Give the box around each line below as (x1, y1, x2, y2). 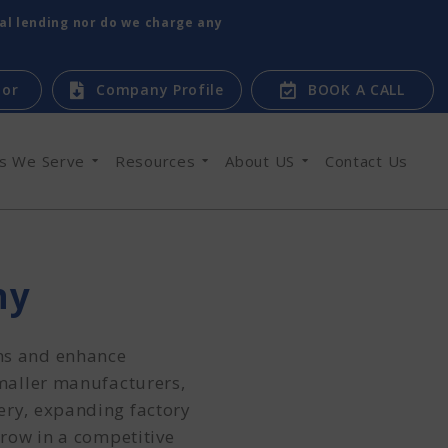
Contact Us (324, 150, 408, 171)
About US (225, 150, 295, 171)
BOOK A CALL (308, 80, 405, 99)
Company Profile (96, 80, 224, 99)
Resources (115, 150, 196, 171)
